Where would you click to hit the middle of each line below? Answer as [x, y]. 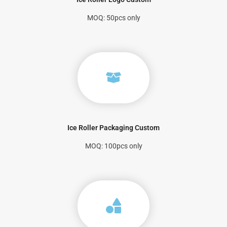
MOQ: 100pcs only [113, 146]
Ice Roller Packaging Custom [113, 128]
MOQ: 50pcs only [113, 18]
